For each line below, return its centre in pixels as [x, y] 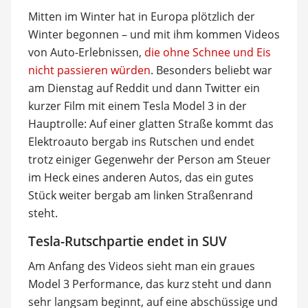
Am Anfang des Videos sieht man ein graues [141, 266]
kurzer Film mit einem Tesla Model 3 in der [137, 106]
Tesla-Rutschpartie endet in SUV [127, 241]
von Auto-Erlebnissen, [86, 52]
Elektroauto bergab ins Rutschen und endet [141, 141]
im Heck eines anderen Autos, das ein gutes [141, 177]
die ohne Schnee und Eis [207, 52]
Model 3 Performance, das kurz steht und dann [150, 284]
